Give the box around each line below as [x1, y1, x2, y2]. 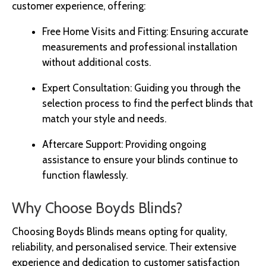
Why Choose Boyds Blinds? [12, 198, 183, 217]
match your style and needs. [42, 113, 166, 125]
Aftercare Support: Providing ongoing [42, 138, 206, 151]
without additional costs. [42, 56, 151, 69]
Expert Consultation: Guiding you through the [42, 82, 240, 94]
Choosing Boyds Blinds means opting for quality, [12, 226, 227, 238]
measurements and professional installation [42, 41, 237, 53]
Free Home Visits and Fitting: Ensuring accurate [42, 26, 248, 38]
